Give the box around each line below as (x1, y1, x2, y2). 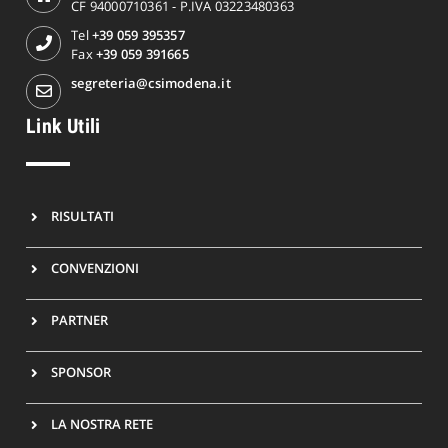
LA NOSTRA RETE (51, 414, 154, 433)
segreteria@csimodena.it (71, 73, 231, 92)
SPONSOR (51, 362, 112, 381)
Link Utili (26, 113, 101, 138)
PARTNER (51, 310, 109, 329)
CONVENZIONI (51, 258, 140, 277)
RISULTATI (51, 206, 115, 225)
